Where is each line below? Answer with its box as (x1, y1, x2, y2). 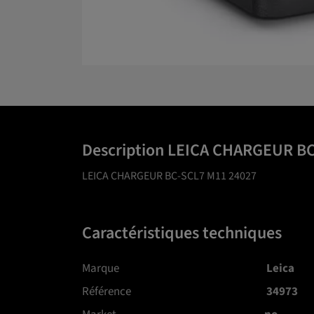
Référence (82, 282, 131, 300)
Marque (82, 259, 119, 277)
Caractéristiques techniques (82, 220, 282, 245)
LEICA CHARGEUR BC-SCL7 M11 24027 (82, 168, 257, 184)
